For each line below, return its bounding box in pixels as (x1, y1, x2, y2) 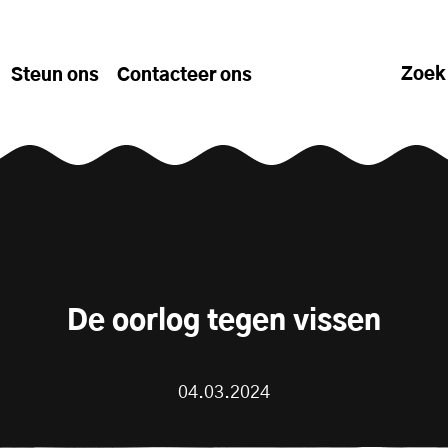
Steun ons (11, 66, 99, 85)
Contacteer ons (117, 66, 252, 85)
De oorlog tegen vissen (66, 308, 381, 336)
